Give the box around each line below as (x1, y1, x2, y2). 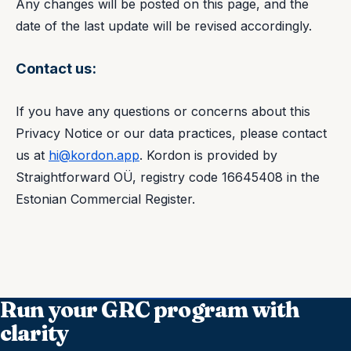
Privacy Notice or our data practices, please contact (16, 125, 327, 141)
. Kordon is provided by (139, 147, 277, 163)
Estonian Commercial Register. (16, 190, 195, 207)
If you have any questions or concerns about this (16, 103, 310, 119)
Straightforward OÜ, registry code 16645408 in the (16, 168, 320, 185)
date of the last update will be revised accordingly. (16, 17, 312, 34)
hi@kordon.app (49, 147, 139, 163)
